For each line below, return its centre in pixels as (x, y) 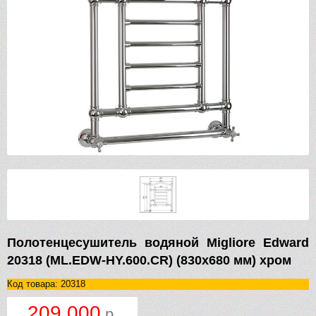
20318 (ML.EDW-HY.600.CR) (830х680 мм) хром (149, 261)
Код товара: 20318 (46, 284)
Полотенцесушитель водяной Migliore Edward (158, 243)
